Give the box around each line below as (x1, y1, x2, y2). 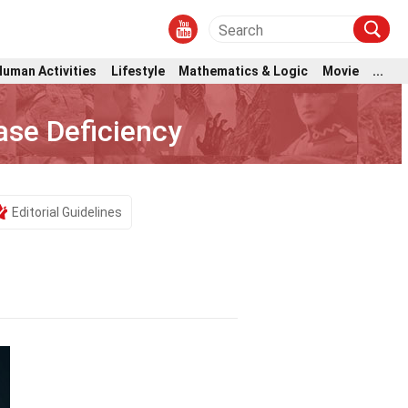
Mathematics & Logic (178, 63, 309, 78)
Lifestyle (110, 63, 165, 78)
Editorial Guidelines (12, 205, 122, 219)
